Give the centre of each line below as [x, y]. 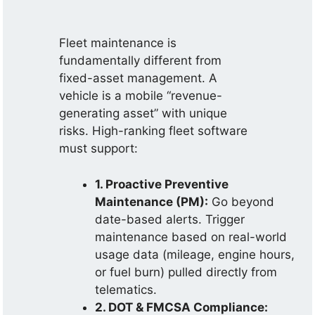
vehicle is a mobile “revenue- [141, 96]
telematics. [126, 289]
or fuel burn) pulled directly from [186, 272]
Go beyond [242, 201]
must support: [99, 148]
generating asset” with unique [143, 113]
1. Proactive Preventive [162, 184]
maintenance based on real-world [191, 237]
